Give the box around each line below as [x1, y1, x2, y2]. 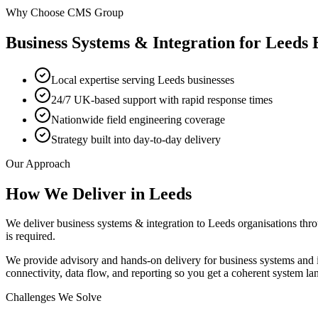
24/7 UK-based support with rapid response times [51, 93, 273, 106]
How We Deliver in [6, 184, 149, 203]
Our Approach [6, 157, 70, 170]
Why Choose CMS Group [6, 6, 124, 18]
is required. [6, 230, 55, 243]
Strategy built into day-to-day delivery [51, 133, 221, 146]
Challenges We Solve [6, 291, 102, 304]
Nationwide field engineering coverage [51, 113, 225, 126]
